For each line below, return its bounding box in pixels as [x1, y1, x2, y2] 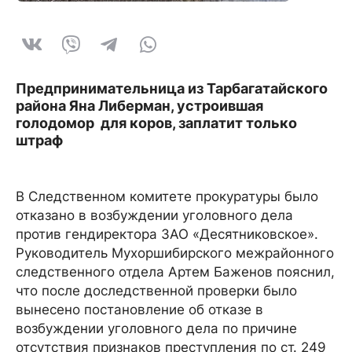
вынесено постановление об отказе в [16, 302, 263, 317]
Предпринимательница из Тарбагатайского [16, 80, 328, 97]
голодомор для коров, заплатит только [16, 115, 297, 131]
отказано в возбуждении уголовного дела [16, 207, 293, 223]
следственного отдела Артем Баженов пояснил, [16, 264, 335, 280]
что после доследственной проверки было [16, 283, 297, 299]
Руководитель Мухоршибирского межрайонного [16, 245, 334, 261]
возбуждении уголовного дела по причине [16, 321, 297, 336]
